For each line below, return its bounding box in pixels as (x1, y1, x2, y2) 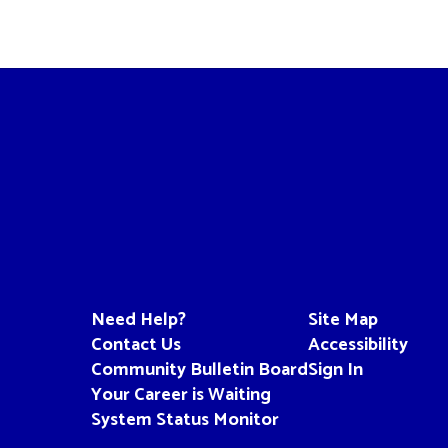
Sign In (307, 354, 363, 385)
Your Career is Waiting (90, 379, 271, 410)
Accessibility (307, 329, 408, 360)
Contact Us (90, 329, 181, 360)
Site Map (307, 304, 378, 335)
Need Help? (90, 304, 186, 335)
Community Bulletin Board (90, 354, 308, 385)
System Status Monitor (90, 404, 279, 435)
